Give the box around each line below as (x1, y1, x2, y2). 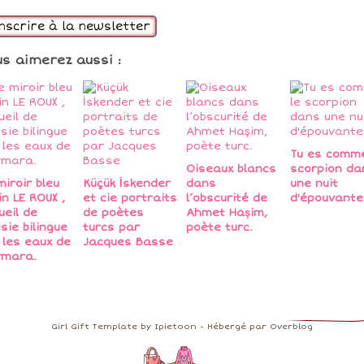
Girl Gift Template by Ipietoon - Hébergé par (51, 322, 270, 332)
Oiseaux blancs (186, 162, 276, 176)
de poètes (82, 206, 144, 220)
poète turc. (186, 221, 253, 235)
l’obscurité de (186, 192, 267, 206)
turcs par (82, 221, 140, 235)
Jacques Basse (82, 236, 173, 249)
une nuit (289, 177, 338, 191)
